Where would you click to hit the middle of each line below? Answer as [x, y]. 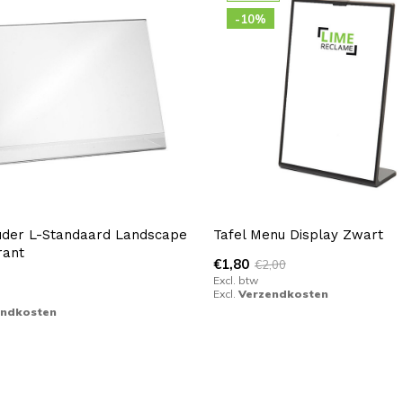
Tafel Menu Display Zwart [298, 235]
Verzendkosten [283, 294]
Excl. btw [235, 281]
